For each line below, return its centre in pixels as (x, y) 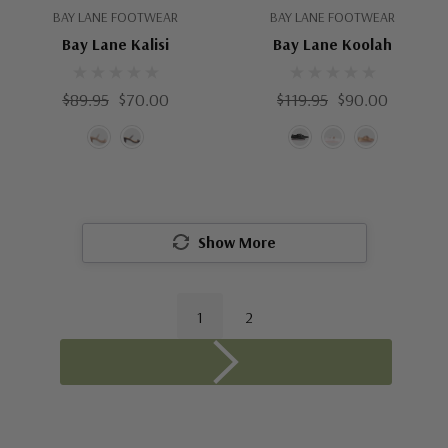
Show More (236, 242)
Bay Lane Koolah (332, 44)
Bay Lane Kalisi (115, 44)
